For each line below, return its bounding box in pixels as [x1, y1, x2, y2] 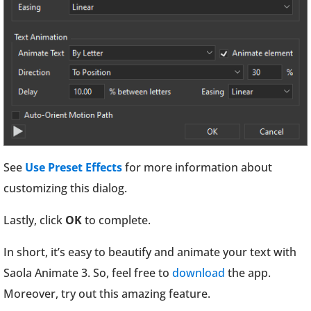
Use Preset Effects [25, 160, 122, 176]
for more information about [122, 160, 272, 176]
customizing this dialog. [3, 180, 130, 196]
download [172, 265, 225, 281]
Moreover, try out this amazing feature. [3, 286, 210, 302]
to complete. [82, 212, 153, 228]
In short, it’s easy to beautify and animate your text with [3, 244, 296, 260]
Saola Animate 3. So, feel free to [3, 265, 172, 281]
